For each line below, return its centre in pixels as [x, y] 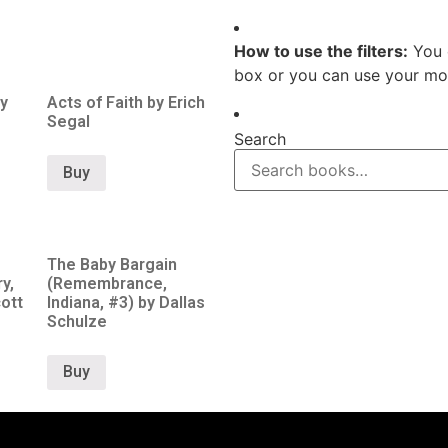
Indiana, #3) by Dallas [126, 302]
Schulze [77, 321]
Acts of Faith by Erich [126, 102]
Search [260, 139]
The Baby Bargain [112, 264]
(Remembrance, [107, 283]
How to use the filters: [321, 51]
